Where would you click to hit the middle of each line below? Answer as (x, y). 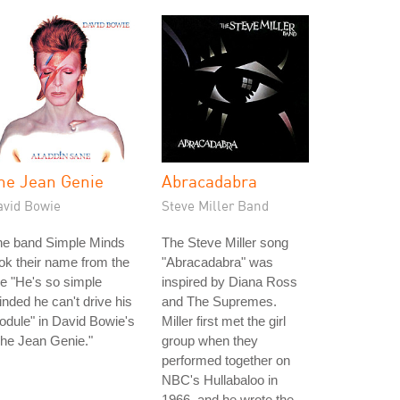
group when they (210, 341)
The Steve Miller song (225, 242)
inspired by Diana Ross (229, 282)
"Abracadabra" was (217, 262)
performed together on (226, 360)
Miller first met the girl (224, 321)
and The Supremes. (219, 301)
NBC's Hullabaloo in (220, 380)
